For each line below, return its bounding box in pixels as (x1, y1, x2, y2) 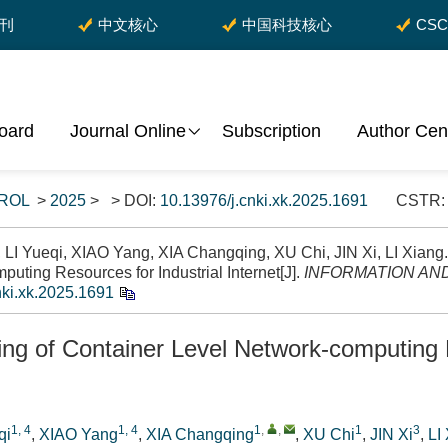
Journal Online (70, 121, 186, 141)
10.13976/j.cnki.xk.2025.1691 (160, 192, 368, 209)
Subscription (222, 121, 321, 141)
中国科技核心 (242, 16, 332, 33)
